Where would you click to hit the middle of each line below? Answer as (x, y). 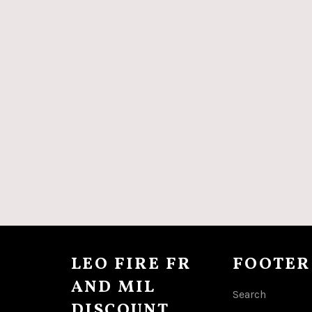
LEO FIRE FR (131, 264)
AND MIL (114, 287)
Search (249, 294)
